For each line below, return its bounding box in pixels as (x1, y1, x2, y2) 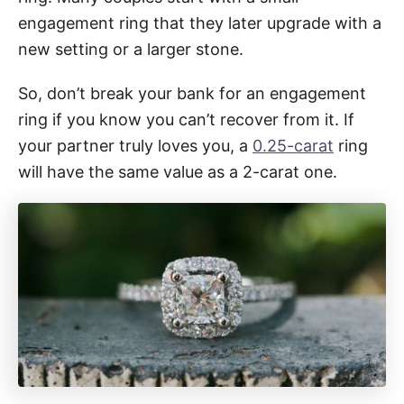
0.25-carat (252, 135, 334, 155)
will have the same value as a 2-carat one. (18, 161, 337, 181)
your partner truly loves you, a (18, 135, 252, 155)
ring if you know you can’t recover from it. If (18, 109, 354, 129)
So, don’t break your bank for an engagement (18, 83, 366, 103)
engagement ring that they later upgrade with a (18, 13, 381, 32)
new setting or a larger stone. (18, 39, 243, 59)
